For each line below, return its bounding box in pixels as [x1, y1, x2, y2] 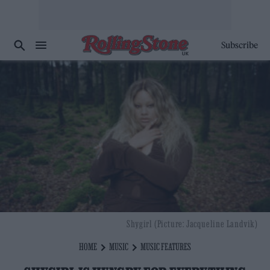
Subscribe [221, 40, 258, 51]
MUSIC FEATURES [140, 241, 191, 253]
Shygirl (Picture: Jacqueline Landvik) [127, 218, 258, 230]
